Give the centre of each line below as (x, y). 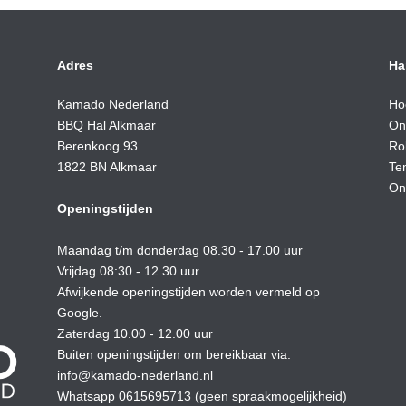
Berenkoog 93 (97, 146)
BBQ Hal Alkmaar (106, 126)
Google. (79, 313)
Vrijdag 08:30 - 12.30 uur (128, 271)
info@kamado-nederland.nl (135, 376)
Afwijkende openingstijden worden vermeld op (188, 292)
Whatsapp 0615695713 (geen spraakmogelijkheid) (202, 396)
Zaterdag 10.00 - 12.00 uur (135, 334)
